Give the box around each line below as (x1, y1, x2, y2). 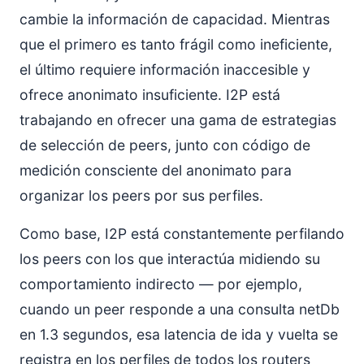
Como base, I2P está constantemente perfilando (19, 224, 344, 242)
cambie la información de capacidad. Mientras (19, 10, 330, 28)
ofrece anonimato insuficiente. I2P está (19, 85, 280, 103)
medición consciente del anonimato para (19, 161, 292, 179)
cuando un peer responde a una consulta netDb (19, 300, 340, 318)
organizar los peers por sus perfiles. (19, 186, 263, 204)
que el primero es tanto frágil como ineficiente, (19, 35, 332, 53)
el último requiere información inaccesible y (19, 60, 310, 78)
